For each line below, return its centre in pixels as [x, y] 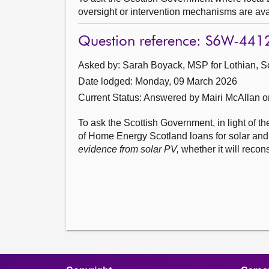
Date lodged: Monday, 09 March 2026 [158, 81]
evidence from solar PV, [130, 149]
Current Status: [111, 98]
